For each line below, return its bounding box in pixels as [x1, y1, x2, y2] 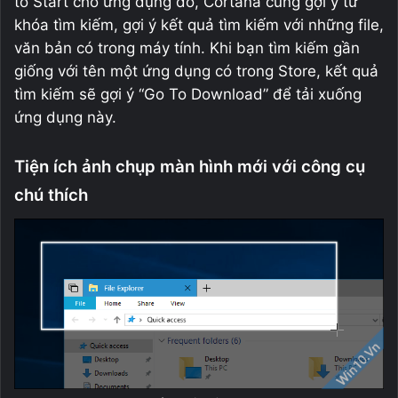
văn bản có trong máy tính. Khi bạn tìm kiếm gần [14, 39, 360, 58]
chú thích [14, 185, 88, 206]
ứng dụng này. [14, 108, 116, 127]
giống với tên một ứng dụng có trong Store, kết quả [14, 62, 378, 81]
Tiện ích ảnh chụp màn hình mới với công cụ [14, 156, 365, 178]
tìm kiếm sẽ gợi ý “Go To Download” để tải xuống [14, 85, 362, 104]
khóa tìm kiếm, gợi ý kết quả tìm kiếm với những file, [14, 16, 384, 35]
